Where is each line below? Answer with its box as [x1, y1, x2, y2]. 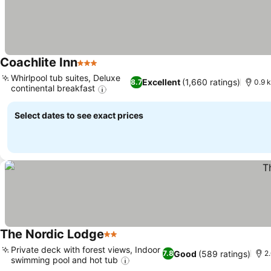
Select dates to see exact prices [15, 109, 143, 120]
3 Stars [77, 63, 109, 76]
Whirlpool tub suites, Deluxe [11, 73, 120, 83]
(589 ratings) [198, 248, 251, 259]
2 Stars [103, 234, 136, 247]
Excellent [142, 77, 180, 88]
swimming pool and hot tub [11, 254, 118, 265]
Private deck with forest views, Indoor [11, 244, 160, 255]
